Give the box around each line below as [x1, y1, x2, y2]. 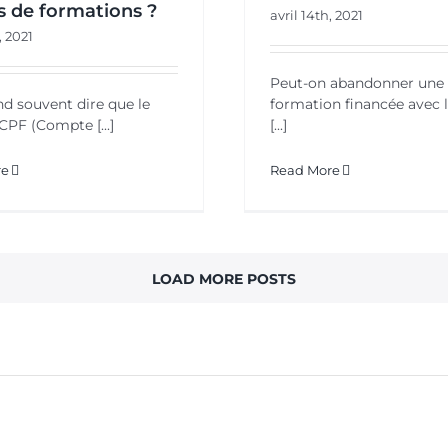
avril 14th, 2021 [269, 6, 363, 23]
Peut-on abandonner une [269, 73, 444, 92]
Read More [269, 161, 340, 178]
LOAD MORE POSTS [152, 269, 296, 288]
